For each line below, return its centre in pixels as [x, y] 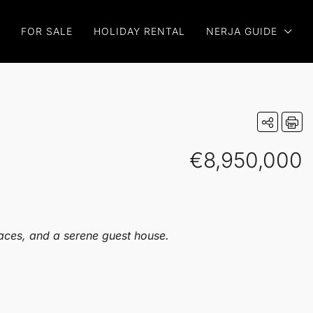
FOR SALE [47, 31]
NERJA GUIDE [242, 31]
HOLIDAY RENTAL [139, 31]
